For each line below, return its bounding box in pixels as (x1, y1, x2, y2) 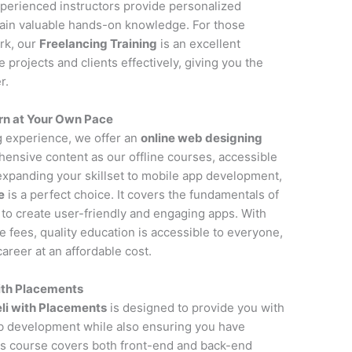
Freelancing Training (39, 36, 158, 52)
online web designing (141, 130, 263, 146)
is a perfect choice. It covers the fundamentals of (5, 187, 280, 203)
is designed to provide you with (107, 300, 285, 316)
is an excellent (157, 36, 241, 52)
